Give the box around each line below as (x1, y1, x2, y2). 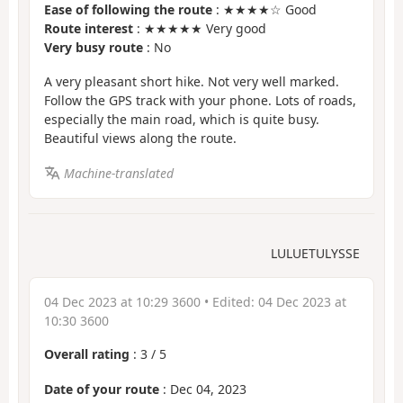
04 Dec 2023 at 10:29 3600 (44, 293, 201, 311)
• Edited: (201, 293, 258, 311)
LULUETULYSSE (271, 245, 360, 263)
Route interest (44, 19, 133, 37)
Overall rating (44, 345, 130, 363)
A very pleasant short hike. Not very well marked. (44, 73, 339, 91)
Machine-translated (63, 164, 174, 182)
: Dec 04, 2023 (159, 380, 246, 398)
